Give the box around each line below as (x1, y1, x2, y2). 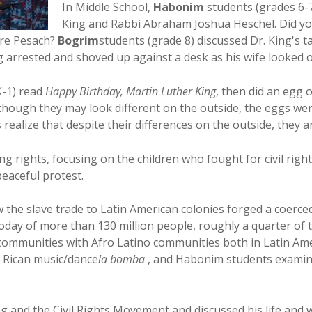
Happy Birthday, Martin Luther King (45, 84, 216, 99)
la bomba (98, 251, 145, 267)
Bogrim (58, 33, 99, 48)
